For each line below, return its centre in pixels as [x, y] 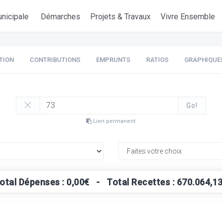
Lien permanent [114, 121]
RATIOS [157, 60]
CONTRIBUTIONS [55, 60]
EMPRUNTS [113, 60]
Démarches [61, 17]
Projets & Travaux [121, 17]
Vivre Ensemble [188, 17]
